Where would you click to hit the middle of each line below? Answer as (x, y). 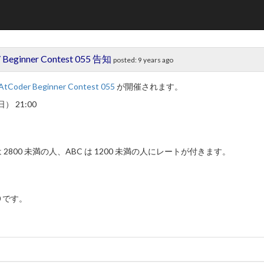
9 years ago (156, 60)
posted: (126, 60)
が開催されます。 (149, 86)
